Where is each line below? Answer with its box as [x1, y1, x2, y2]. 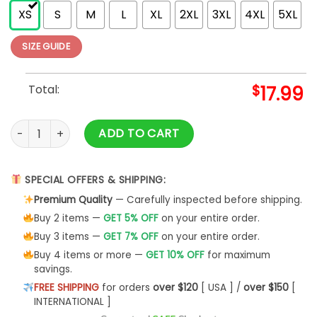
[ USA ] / [197, 280, 243, 294]
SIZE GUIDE [22, 40, 71, 52]
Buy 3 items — [33, 229, 103, 243]
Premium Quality [33, 192, 113, 207]
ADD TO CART [98, 125, 180, 142]
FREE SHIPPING [33, 280, 99, 294]
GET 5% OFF [103, 211, 158, 225]
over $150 [243, 280, 289, 294]
